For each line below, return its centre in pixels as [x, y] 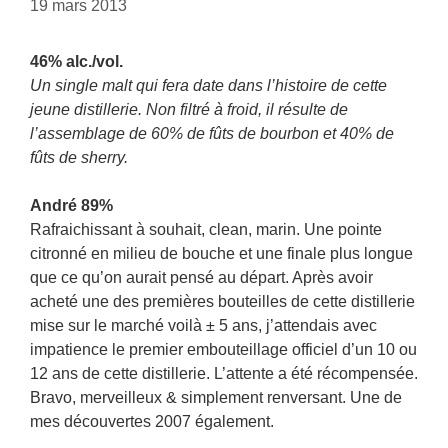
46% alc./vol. [76, 61]
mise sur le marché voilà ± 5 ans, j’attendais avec [203, 325]
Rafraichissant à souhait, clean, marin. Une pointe [206, 229]
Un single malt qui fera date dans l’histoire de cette [208, 85]
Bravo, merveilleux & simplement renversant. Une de [216, 397]
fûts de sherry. [79, 157]
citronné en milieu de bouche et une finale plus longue [221, 253]
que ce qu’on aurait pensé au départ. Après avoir [201, 277]
